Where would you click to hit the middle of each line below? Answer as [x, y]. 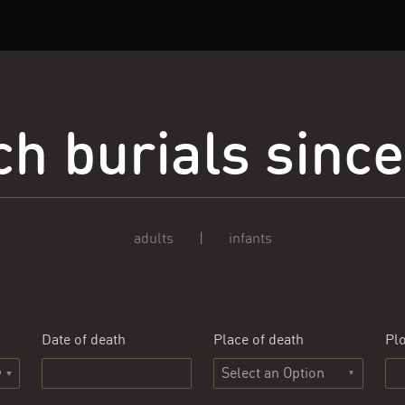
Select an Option [273, 373]
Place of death [259, 339]
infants [250, 238]
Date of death [84, 339]
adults [153, 238]
